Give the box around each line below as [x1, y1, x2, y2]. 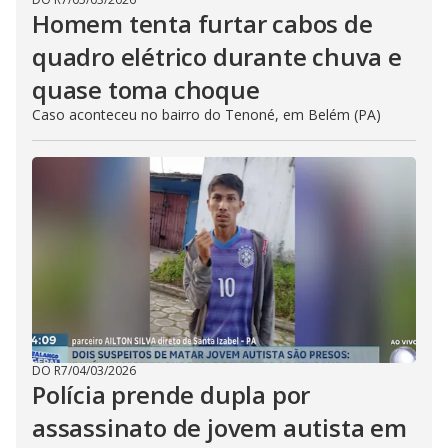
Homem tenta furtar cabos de [32, 7, 373, 40]
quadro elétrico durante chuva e [32, 40, 402, 73]
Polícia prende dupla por [32, 378, 311, 411]
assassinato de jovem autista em [32, 411, 407, 444]
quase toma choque [32, 73, 260, 106]
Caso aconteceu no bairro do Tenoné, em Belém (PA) [32, 105, 381, 124]
